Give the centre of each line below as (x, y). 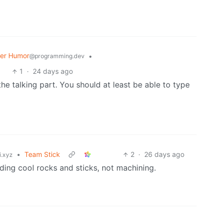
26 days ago (164, 154)
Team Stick (42, 154)
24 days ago (53, 71)
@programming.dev (57, 56)
